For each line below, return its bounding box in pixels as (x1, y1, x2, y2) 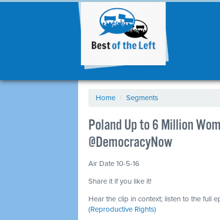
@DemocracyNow (88, 134, 172, 152)
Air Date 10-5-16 (88, 159, 139, 168)
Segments (126, 93, 158, 102)
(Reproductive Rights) (88, 205, 156, 214)
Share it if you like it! (88, 177, 151, 186)
